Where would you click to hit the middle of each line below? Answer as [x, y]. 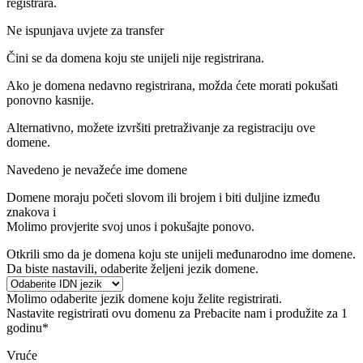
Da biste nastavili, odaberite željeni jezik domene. [132, 268]
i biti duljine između [268, 197]
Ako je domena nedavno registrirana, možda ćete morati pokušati [172, 85]
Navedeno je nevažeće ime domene [97, 169]
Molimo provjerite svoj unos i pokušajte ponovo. [130, 226]
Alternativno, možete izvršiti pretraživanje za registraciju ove [161, 127]
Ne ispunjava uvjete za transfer [85, 30]
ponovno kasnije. [50, 100]
